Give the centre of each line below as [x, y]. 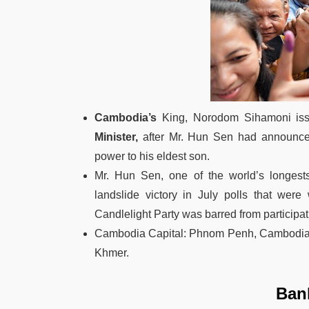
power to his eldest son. [152, 156]
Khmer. [112, 252]
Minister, [116, 137]
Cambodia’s [126, 117]
